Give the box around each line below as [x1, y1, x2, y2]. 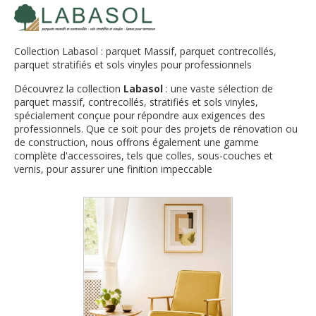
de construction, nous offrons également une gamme [14, 135, 259, 149]
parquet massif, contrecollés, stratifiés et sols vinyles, [14, 95, 258, 109]
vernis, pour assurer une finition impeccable [14, 162, 212, 176]
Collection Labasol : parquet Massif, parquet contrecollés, [14, 44, 276, 58]
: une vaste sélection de [163, 82, 273, 95]
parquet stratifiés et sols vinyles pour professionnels [14, 58, 252, 71]
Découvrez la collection [14, 82, 123, 95]
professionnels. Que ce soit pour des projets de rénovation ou [14, 122, 298, 135]
